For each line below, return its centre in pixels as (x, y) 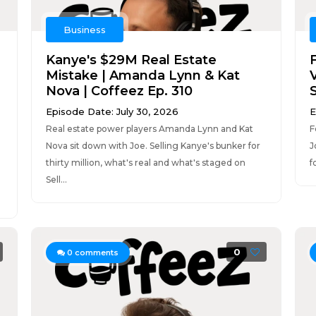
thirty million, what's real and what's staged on (145, 163)
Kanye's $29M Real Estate (131, 60)
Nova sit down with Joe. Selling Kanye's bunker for (153, 146)
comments (95, 253)
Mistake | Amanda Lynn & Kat (142, 75)
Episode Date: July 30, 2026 (112, 111)
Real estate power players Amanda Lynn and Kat (149, 129)
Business (84, 30)
